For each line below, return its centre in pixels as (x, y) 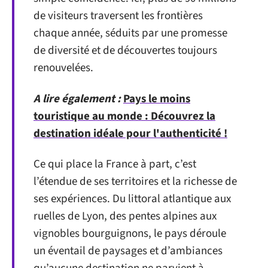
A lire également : (77, 99)
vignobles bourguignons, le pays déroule (130, 234)
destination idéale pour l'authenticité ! (130, 133)
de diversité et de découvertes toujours (125, 51)
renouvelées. (63, 68)
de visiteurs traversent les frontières (118, 16)
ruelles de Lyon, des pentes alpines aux (125, 216)
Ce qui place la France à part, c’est (115, 164)
